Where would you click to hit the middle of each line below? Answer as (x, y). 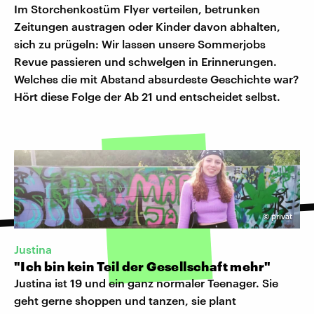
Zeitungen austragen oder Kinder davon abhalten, (147, 27)
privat (282, 217)
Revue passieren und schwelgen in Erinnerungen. (145, 62)
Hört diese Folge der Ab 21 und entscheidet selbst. (147, 97)
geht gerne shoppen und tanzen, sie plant (125, 301)
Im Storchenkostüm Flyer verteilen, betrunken (137, 9)
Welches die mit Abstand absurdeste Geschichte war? (156, 79)
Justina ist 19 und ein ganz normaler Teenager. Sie (146, 283)
